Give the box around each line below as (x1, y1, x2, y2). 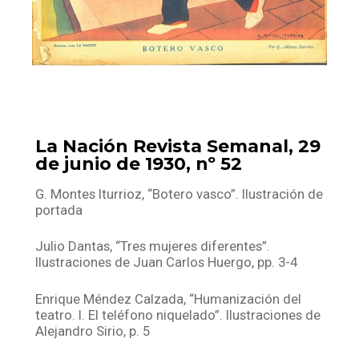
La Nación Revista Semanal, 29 (35, 135, 321, 157)
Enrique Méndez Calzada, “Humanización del (35, 290, 302, 307)
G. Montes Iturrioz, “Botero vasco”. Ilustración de (35, 186, 324, 203)
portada (35, 202, 83, 219)
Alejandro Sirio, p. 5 (35, 322, 151, 339)
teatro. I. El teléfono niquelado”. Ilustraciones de (35, 306, 321, 323)
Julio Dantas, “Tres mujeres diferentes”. (35, 238, 271, 255)
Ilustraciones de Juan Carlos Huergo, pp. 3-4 (35, 254, 298, 271)
